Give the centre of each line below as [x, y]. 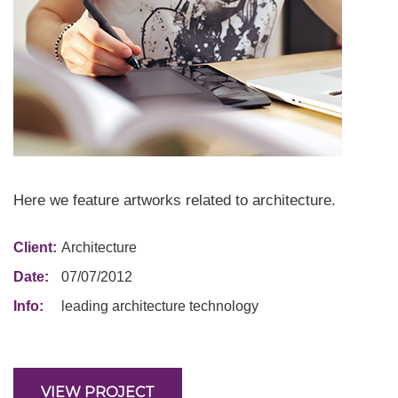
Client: [35, 247]
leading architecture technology [160, 306]
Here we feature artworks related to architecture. [175, 200]
